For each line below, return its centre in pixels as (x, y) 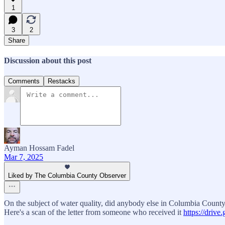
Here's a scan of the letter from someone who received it (94, 212)
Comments (24, 81)
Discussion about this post (48, 61)
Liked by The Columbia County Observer (67, 176)
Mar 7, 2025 (24, 157)
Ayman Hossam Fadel (39, 148)
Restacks (62, 81)
